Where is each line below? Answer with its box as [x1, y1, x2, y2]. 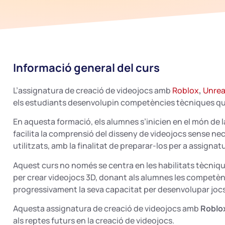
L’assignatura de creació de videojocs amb [13, 85, 172, 96]
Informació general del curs [13, 60, 160, 75]
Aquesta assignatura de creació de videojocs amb [13, 203, 200, 214]
